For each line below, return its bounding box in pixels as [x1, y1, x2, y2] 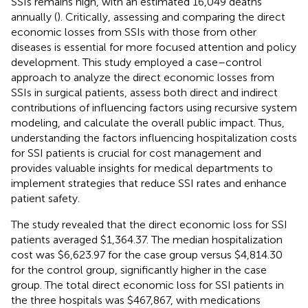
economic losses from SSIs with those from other [11, 25, 256, 38]
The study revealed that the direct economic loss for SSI [11, 217, 287, 231]
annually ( [11, 10, 57, 23]
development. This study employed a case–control [11, 55, 262, 69]
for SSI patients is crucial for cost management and [11, 146, 261, 159]
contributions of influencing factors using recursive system [11, 100, 297, 114]
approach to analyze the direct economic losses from [11, 70, 274, 84]
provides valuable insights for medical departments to [11, 161, 273, 175]
